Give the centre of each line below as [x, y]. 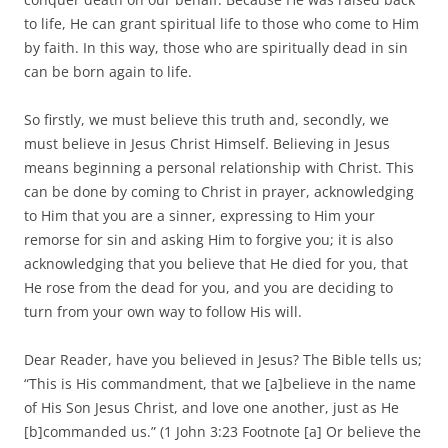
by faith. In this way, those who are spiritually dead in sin [216, 47]
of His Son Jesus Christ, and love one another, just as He [211, 407]
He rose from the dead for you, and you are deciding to [208, 287]
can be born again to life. [108, 71]
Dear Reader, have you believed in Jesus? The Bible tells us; [223, 359]
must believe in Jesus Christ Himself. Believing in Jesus [207, 143]
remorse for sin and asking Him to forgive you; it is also [208, 239]
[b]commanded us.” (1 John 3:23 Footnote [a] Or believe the [222, 431]
